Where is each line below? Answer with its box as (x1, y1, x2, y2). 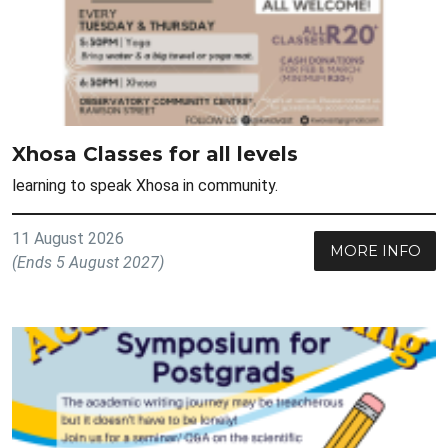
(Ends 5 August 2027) (12, 252, 164, 272)
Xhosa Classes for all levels (12, 141, 298, 166)
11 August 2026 (12, 228, 124, 248)
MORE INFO (329, 241, 421, 260)
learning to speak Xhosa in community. (12, 175, 278, 195)
